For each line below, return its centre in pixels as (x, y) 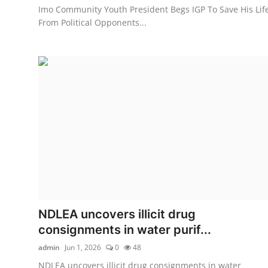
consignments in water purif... (125, 229)
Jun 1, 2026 (83, 247)
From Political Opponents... (92, 22)
